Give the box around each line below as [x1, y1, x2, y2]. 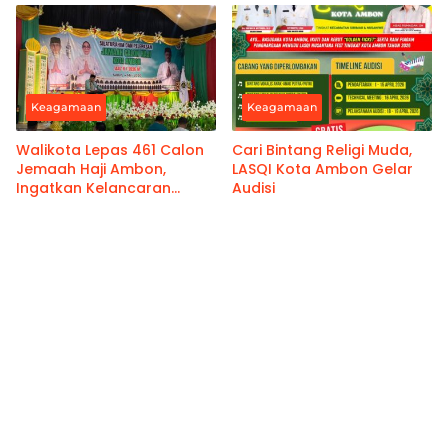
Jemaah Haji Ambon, [16, 159, 166, 180]
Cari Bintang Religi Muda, [232, 140, 412, 161]
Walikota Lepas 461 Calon [16, 140, 204, 161]
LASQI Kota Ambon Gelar [232, 159, 413, 180]
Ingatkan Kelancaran [16, 178, 171, 199]
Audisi [232, 178, 275, 199]
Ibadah [16, 197, 69, 218]
